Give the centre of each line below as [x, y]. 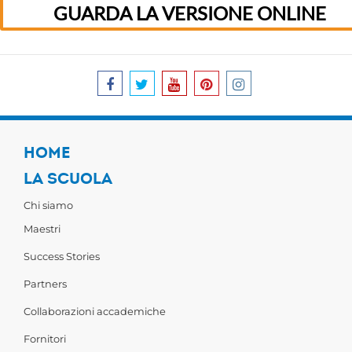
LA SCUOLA [68, 179]
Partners [45, 284]
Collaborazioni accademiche [95, 312]
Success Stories [62, 257]
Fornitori [45, 339]
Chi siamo [48, 205]
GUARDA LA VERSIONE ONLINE [190, 14]
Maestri [42, 229]
